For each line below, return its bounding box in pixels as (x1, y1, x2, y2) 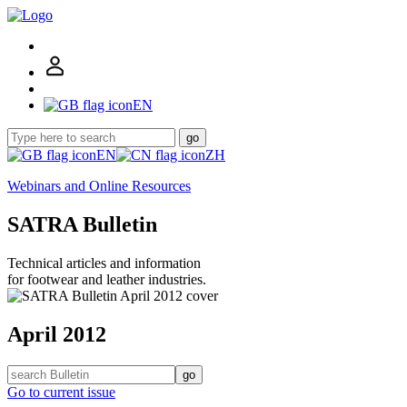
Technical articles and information (7, 254, 201, 271)
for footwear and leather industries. (7, 271, 206, 287)
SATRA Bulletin (7, 212, 157, 236)
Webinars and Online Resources (7, 178, 191, 194)
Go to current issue (7, 383, 115, 400)
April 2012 (7, 322, 106, 346)
